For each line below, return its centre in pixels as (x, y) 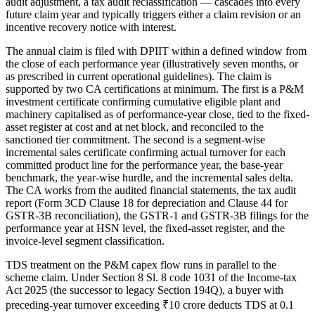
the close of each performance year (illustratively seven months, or (152, 64)
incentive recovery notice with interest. (91, 27)
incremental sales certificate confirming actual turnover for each (146, 153)
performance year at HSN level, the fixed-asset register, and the (145, 229)
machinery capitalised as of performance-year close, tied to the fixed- (157, 115)
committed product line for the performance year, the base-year (144, 165)
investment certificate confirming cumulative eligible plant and (143, 102)
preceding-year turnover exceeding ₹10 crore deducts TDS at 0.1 (150, 305)
